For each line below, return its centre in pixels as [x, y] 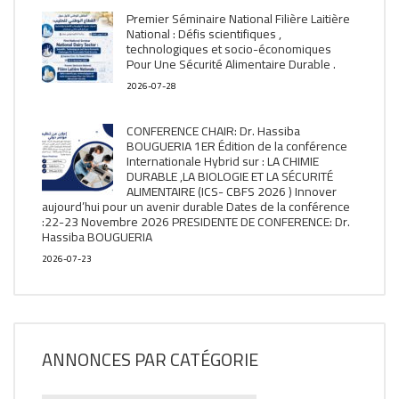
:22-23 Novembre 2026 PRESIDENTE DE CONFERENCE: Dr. [196, 222]
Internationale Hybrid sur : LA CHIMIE [223, 161]
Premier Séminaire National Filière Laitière [240, 19]
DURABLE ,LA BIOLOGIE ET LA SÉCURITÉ [230, 176]
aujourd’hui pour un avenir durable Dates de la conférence [196, 207]
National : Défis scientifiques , [204, 34]
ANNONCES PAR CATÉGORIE [150, 359]
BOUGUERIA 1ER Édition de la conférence [237, 146]
